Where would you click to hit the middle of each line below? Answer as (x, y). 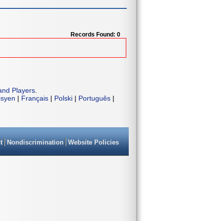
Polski (63, 98)
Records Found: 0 (95, 35)
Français (35, 98)
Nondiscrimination (35, 143)
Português (94, 98)
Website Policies (93, 143)
